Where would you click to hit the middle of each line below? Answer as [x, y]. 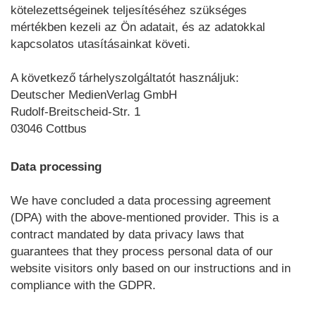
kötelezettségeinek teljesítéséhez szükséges [129, 10]
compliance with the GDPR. [83, 285]
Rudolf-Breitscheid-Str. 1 [75, 112]
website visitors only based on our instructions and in [151, 268]
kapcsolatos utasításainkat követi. [101, 44]
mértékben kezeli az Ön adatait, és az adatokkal [138, 27]
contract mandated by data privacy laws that [127, 235]
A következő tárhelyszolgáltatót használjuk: [125, 78]
